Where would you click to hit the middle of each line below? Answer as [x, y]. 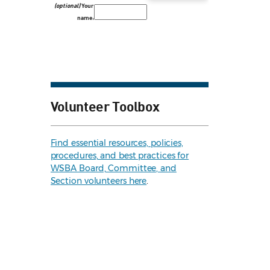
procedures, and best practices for [120, 156]
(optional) [67, 6]
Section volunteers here [99, 181]
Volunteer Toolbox [105, 106]
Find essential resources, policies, [117, 143]
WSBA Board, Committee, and [113, 168]
